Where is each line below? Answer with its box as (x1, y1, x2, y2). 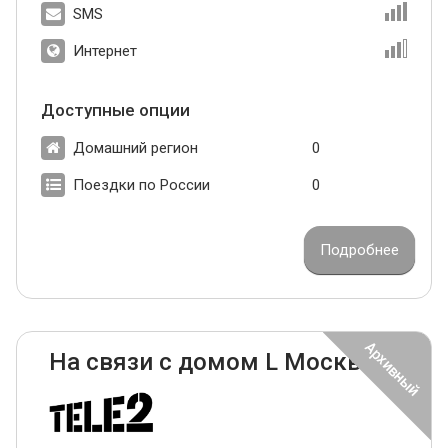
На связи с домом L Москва (49, 348, 374, 377)
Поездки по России (73, 176, 210, 195)
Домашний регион (73, 139, 198, 158)
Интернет (73, 42, 137, 61)
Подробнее (320, 241, 399, 260)
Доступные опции (41, 100, 190, 121)
